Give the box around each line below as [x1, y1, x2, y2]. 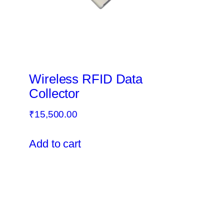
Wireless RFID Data [29, 71, 143, 87]
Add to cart [29, 137, 81, 150]
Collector [29, 86, 80, 101]
